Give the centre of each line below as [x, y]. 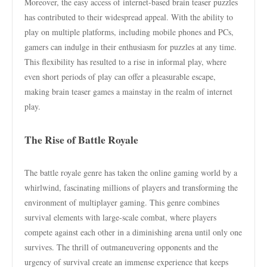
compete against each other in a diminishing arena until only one [133, 232]
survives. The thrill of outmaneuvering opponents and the [121, 247]
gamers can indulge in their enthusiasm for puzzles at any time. [131, 47]
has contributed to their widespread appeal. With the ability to [129, 17]
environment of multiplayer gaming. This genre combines [122, 202]
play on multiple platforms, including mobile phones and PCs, [129, 32]
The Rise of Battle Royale [81, 139]
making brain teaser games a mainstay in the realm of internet [128, 91]
